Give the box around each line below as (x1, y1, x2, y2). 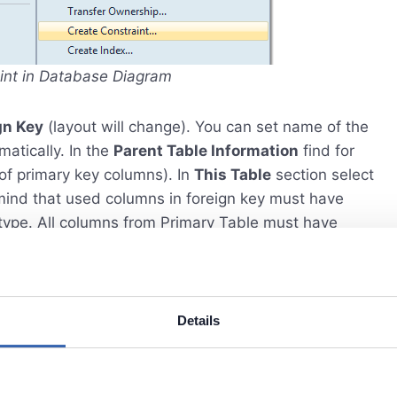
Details (176, 312, 221, 328)
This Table (194, 166, 271, 183)
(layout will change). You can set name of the (43, 118, 369, 136)
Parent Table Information (113, 142, 299, 160)
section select (271, 166, 374, 183)
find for (299, 142, 354, 160)
